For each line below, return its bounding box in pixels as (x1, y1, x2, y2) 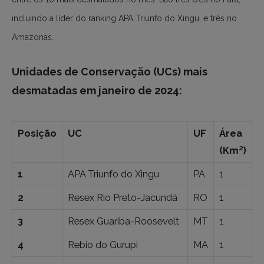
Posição (18, 127, 57, 139)
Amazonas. (12, 32, 54, 42)
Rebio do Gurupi (68, 239, 138, 250)
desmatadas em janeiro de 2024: (12, 84, 182, 97)
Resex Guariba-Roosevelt (68, 215, 179, 227)
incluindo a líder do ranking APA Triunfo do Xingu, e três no (12, 13, 237, 23)
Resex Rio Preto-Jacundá (68, 192, 177, 203)
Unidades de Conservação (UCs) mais (12, 65, 207, 78)
